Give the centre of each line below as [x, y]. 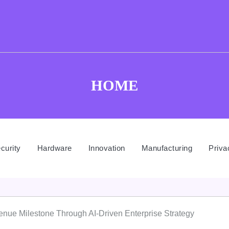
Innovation [107, 148]
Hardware [54, 148]
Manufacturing [167, 148]
